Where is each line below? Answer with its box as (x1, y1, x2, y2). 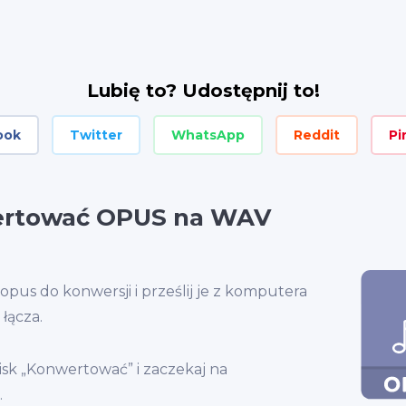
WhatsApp (171, 127, 245, 143)
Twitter (70, 127, 122, 143)
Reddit (294, 127, 340, 143)
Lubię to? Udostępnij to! (86, 80, 320, 101)
